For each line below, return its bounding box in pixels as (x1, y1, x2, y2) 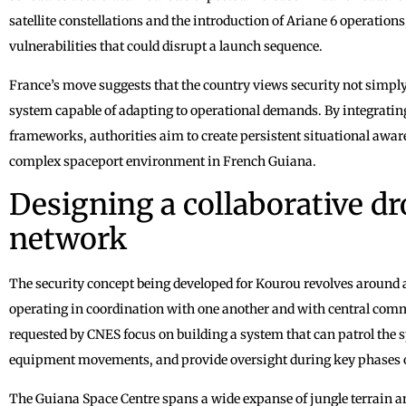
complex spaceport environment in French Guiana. (9, 152, 316, 169)
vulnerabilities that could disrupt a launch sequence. (9, 37, 323, 54)
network (9, 220, 127, 257)
